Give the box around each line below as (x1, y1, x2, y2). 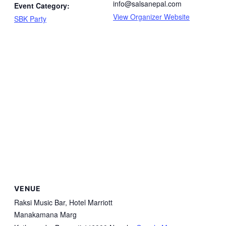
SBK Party (14, 13, 46, 24)
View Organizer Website (113, 11, 190, 22)
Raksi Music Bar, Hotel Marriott (14, 197, 112, 207)
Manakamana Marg (14, 209, 77, 219)
